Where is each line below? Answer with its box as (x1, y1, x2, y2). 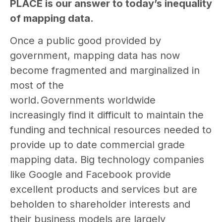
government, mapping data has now (10, 49, 180, 61)
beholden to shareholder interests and (10, 198, 190, 210)
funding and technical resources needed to (10, 123, 212, 136)
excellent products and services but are (10, 183, 197, 195)
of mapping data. (10, 12, 94, 25)
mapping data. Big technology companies (10, 153, 204, 166)
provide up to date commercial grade (10, 138, 185, 151)
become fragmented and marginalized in (10, 64, 200, 76)
